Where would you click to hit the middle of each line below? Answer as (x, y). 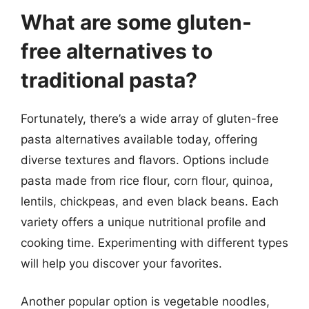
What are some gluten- (136, 22)
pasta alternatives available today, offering (139, 139)
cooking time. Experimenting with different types (154, 242)
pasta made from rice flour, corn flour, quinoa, (147, 180)
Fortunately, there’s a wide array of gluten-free (150, 118)
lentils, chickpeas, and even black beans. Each (150, 201)
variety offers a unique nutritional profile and (143, 222)
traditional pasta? (109, 80)
